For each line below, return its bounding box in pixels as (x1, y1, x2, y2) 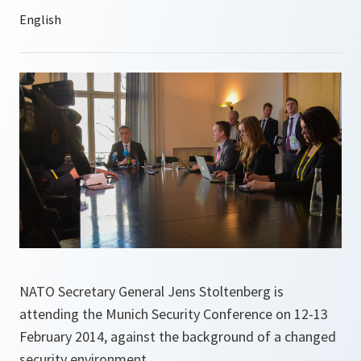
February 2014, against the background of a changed (19, 327, 336, 346)
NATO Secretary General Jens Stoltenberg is (19, 282, 284, 301)
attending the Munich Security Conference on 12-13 (19, 305, 328, 324)
